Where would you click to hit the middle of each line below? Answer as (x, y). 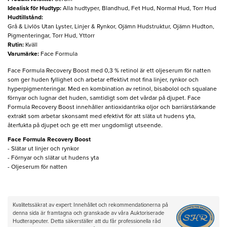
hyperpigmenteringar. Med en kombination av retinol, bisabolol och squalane (112, 89)
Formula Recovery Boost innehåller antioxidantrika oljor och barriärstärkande (112, 108)
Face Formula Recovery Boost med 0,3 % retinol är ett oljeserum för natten (109, 71)
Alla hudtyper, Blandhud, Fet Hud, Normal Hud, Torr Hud (140, 9)
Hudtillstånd (25, 18)
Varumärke (23, 54)
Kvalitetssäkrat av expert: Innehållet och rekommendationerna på (90, 205)
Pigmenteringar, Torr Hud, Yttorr (51, 36)
